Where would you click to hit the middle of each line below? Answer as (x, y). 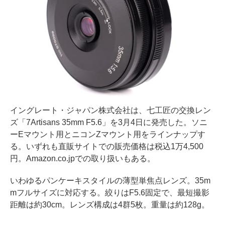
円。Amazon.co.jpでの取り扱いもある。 (83, 158)
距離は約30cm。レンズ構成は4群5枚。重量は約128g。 (110, 204)
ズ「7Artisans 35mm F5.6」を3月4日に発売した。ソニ (109, 122)
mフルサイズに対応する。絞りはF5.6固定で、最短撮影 (110, 192)
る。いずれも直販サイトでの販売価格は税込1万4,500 (107, 146)
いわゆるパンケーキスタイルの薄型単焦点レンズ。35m (110, 180)
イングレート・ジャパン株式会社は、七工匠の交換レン (110, 110)
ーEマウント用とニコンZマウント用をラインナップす (108, 134)
